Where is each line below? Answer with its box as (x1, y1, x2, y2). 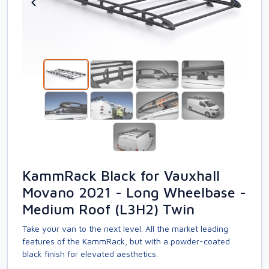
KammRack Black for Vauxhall (22, 167, 220, 184)
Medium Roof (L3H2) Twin (22, 201, 195, 217)
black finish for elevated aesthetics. (22, 249, 158, 259)
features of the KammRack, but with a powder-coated (22, 236, 230, 246)
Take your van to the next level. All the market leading (22, 223, 228, 234)
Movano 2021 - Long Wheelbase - (22, 184, 246, 201)
